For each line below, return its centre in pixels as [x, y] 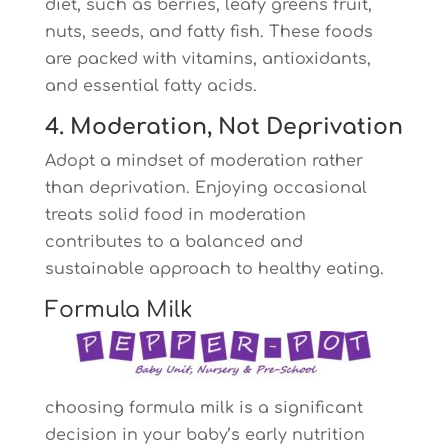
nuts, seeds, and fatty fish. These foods [208, 32]
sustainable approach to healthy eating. [214, 269]
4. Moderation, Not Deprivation [223, 127]
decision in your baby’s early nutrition [204, 435]
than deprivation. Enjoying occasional [205, 188]
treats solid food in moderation [175, 215]
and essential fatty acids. [150, 86]
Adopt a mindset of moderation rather [203, 161]
